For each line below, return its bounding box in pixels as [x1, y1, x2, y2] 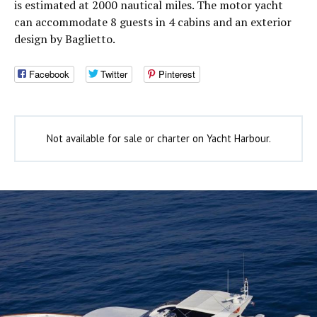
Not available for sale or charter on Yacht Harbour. [46, 132, 271, 146]
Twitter [100, 67, 127, 81]
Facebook [29, 67, 69, 81]
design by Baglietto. [14, 31, 115, 47]
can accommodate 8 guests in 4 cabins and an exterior [14, 14, 292, 30]
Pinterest [158, 67, 195, 81]
